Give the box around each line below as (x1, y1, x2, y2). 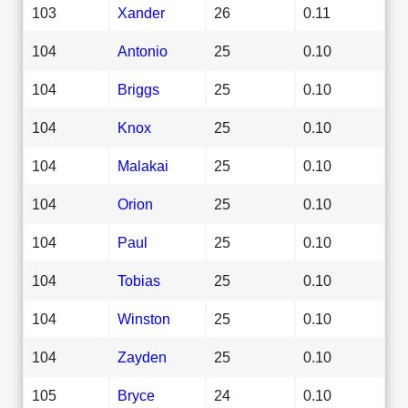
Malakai (117, 157, 168, 174)
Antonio (117, 42, 168, 59)
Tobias (117, 271, 160, 289)
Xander (117, 4, 165, 21)
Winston (117, 310, 170, 327)
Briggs (117, 80, 159, 97)
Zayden (117, 348, 167, 365)
